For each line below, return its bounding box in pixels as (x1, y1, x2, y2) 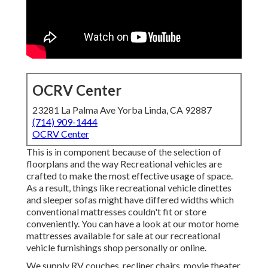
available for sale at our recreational (72, 230, 220, 242)
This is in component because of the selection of (26, 146, 221, 158)
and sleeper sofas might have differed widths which (26, 194, 234, 206)
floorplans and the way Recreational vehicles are (26, 158, 222, 170)
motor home (188, 218, 239, 230)
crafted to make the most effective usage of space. (26, 170, 233, 182)
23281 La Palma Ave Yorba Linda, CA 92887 (32, 104, 212, 116)
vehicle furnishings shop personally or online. (26, 242, 206, 254)
